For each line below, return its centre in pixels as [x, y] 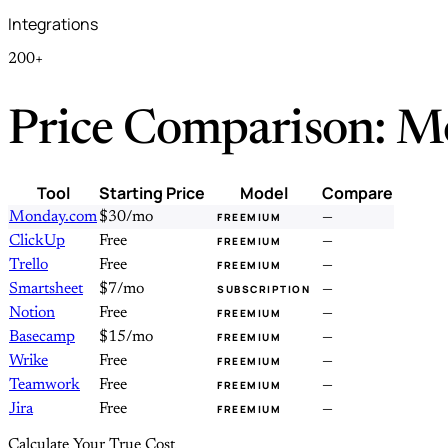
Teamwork [44, 384]
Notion [32, 312]
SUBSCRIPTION [263, 288]
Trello [28, 264]
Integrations [53, 24]
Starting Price [152, 192]
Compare [357, 192]
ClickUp [37, 240]
